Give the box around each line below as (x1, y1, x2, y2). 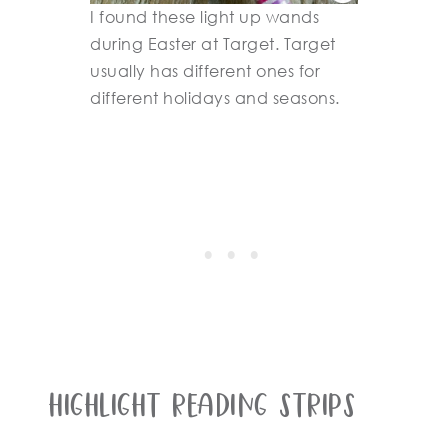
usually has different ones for (90, 61, 320, 81)
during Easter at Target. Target (90, 34, 336, 54)
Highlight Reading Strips (50, 391, 356, 424)
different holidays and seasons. (90, 88, 340, 108)
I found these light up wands (90, 7, 319, 27)
